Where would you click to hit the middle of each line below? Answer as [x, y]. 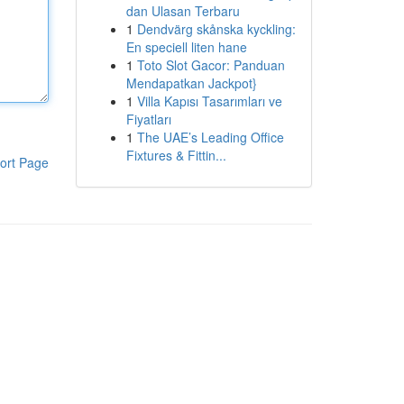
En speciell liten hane [186, 47]
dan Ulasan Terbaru [183, 11]
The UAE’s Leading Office [210, 137]
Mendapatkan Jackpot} [191, 83]
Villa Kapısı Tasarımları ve [209, 101]
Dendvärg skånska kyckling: [216, 29]
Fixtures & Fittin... [176, 155]
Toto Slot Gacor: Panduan [211, 65]
